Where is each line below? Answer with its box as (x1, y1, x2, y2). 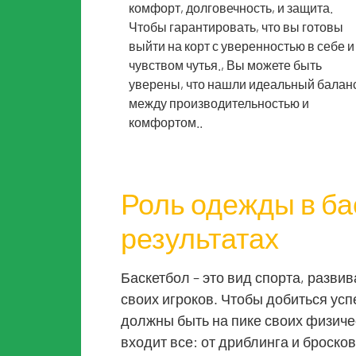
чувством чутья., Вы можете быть (129, 57, 322, 72)
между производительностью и (129, 95, 309, 110)
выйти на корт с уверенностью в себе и (129, 38, 354, 53)
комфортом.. (129, 114, 203, 130)
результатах (121, 220, 279, 254)
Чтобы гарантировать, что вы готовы (129, 19, 343, 34)
